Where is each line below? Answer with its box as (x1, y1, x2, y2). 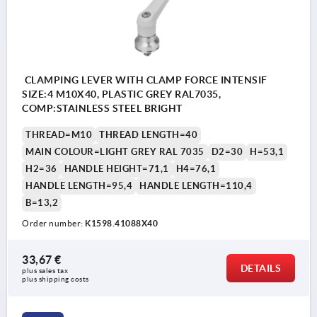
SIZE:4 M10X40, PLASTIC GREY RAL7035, (22, 88, 221, 100)
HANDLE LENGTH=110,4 (139, 180, 253, 191)
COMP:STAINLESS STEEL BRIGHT (22, 102, 183, 114)
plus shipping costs (22, 275, 89, 283)
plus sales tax (22, 266, 70, 275)
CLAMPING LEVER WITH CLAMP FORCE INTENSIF (22, 74, 267, 86)
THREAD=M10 (25, 129, 92, 140)
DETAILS (240, 262, 281, 274)
